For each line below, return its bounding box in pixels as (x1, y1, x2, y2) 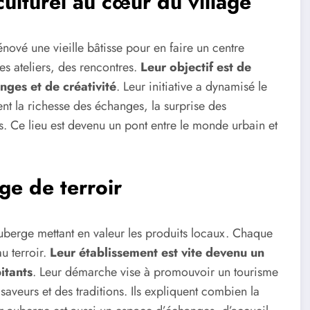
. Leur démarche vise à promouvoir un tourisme (33, 263, 278, 282)
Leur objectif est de (140, 57, 251, 76)
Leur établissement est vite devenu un (50, 244, 264, 262)
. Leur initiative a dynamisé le (116, 77, 267, 95)
